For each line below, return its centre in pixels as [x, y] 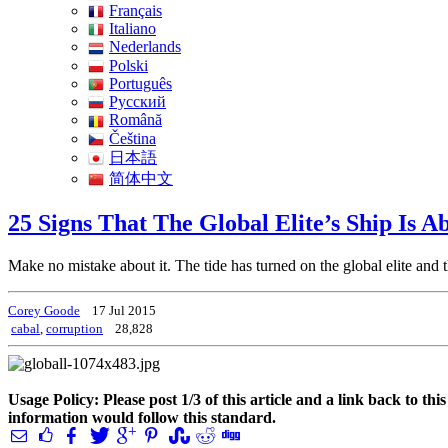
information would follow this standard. [142, 417]
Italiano [132, 28]
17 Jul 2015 [124, 310]
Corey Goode [44, 310]
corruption [74, 328]
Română [135, 120]
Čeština [132, 138]
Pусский [137, 102]
